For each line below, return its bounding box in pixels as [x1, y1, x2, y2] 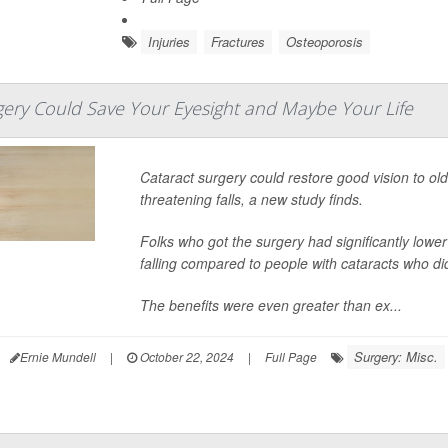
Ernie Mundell [19, 348, 96, 365]
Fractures [210, 32, 265, 51]
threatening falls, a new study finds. [140, 189, 364, 209]
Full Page [264, 348, 317, 365]
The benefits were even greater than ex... [140, 295, 403, 315]
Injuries [147, 32, 190, 51]
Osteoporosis [285, 32, 363, 51]
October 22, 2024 [136, 348, 234, 365]
